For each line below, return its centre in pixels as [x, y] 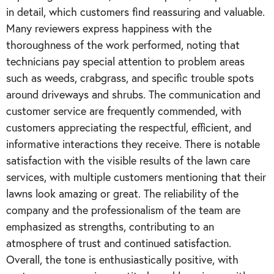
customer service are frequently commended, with [124, 111]
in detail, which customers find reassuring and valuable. [135, 12]
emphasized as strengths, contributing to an [110, 226]
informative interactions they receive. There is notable [133, 144]
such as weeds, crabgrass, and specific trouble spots [130, 78]
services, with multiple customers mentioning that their [136, 177]
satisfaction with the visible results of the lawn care [128, 160]
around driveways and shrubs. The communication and [133, 94]
